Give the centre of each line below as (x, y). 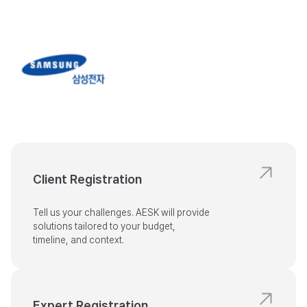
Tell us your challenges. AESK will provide (121, 212)
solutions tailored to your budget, (104, 226)
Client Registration (87, 179)
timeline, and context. (78, 240)
